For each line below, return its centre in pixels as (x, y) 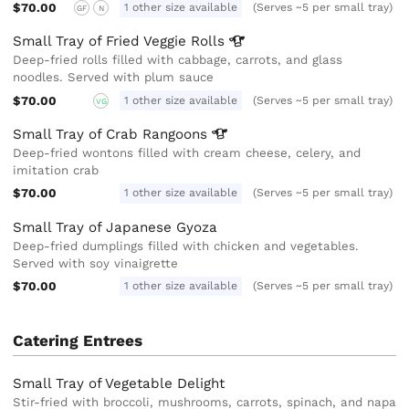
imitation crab (56, 171)
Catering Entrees (78, 341)
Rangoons (178, 135)
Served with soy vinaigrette (96, 263)
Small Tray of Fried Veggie (102, 42)
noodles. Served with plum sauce (114, 78)
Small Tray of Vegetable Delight (119, 384)
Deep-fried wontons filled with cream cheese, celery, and (187, 153)
